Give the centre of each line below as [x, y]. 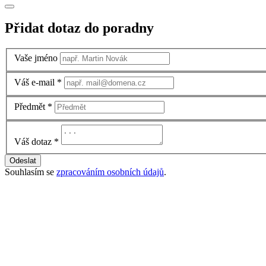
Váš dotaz [33, 142]
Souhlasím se [31, 172]
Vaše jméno [36, 58]
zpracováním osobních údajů [110, 172]
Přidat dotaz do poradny [79, 28]
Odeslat [23, 161]
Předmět [30, 106]
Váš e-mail [34, 82]
